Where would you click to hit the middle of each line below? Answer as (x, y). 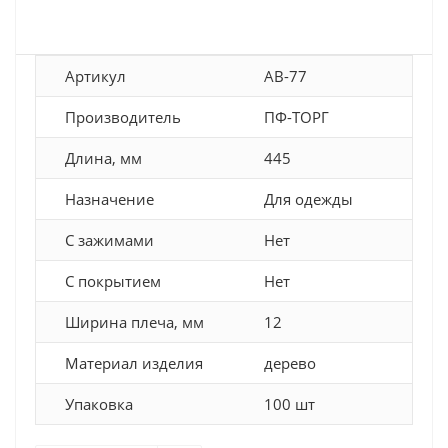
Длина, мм (103, 158)
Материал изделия (134, 363)
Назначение (109, 199)
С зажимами (109, 240)
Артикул (95, 76)
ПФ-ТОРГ (296, 117)
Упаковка (99, 404)
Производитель (123, 117)
